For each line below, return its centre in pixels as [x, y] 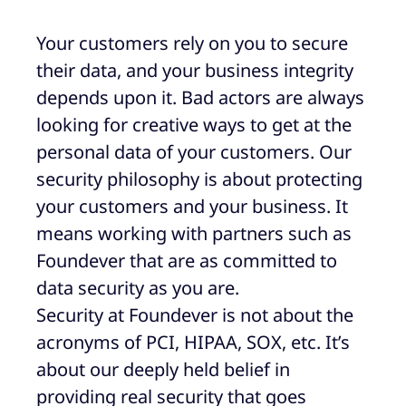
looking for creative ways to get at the [194, 125]
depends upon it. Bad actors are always [200, 98]
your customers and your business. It [192, 207]
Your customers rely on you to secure [192, 43]
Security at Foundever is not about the [195, 315]
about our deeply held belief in [163, 370]
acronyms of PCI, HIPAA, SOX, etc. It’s [193, 343]
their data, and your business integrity [195, 71]
